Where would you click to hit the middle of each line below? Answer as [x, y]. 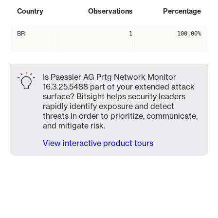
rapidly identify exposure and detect [109, 106]
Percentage [182, 11]
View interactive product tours [98, 143]
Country [30, 11]
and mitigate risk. [74, 126]
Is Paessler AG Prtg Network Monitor [109, 77]
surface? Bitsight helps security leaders [114, 96]
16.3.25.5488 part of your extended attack [119, 87]
